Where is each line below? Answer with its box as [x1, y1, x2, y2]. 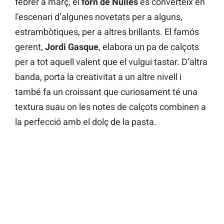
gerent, [15, 41, 45, 52]
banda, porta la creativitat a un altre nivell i [15, 71, 181, 82]
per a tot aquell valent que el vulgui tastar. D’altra [15, 56, 207, 67]
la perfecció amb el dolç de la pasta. [15, 116, 156, 127]
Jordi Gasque [45, 41, 98, 52]
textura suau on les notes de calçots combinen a [15, 101, 206, 112]
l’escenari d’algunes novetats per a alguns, [15, 11, 182, 22]
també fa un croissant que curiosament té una [15, 86, 197, 97]
